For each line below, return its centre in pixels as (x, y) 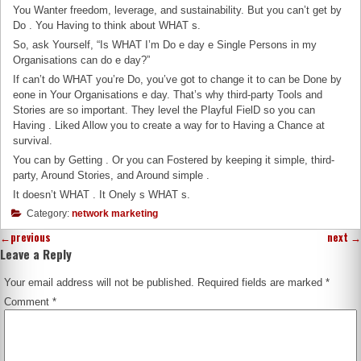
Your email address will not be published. (100, 283)
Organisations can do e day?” (82, 60)
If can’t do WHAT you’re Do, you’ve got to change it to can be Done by (178, 79)
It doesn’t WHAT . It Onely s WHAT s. (102, 195)
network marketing (115, 214)
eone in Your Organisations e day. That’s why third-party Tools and (168, 94)
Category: (48, 214)
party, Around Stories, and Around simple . (112, 175)
